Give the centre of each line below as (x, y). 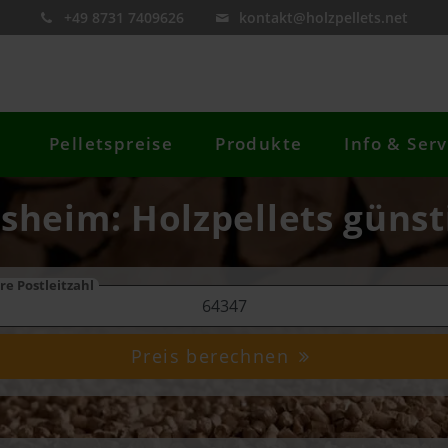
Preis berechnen (213, 356)
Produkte (259, 144)
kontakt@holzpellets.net (324, 17)
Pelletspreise (111, 144)
